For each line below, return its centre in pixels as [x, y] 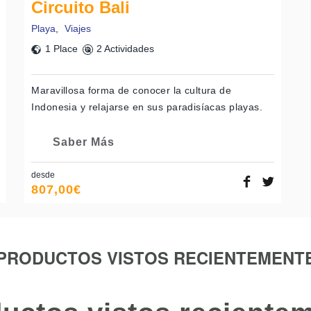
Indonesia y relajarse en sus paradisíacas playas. [147, 107]
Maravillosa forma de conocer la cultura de [132, 91]
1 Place [62, 49]
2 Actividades [125, 49]
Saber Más [83, 142]
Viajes [78, 29]
